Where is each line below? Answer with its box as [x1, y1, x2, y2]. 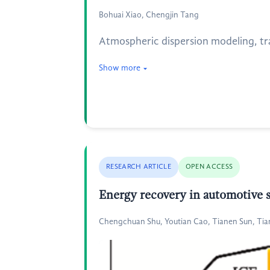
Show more [99, 64, 140, 72]
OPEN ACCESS [185, 163, 233, 171]
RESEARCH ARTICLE [106, 163, 171, 171]
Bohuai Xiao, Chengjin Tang [99, 11, 199, 19]
